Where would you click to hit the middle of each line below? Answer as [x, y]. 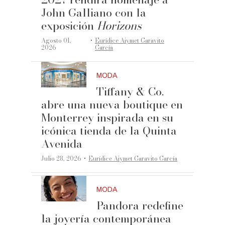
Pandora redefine [140, 206]
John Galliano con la [94, 13]
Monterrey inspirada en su [107, 118]
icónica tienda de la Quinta [109, 131]
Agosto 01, [57, 41]
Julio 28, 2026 [62, 159]
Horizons [120, 26]
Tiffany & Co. [130, 92]
